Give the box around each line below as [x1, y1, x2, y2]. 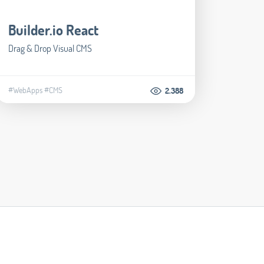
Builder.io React [8, 20, 99, 39]
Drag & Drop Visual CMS [8, 41, 93, 54]
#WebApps [8, 84, 43, 96]
